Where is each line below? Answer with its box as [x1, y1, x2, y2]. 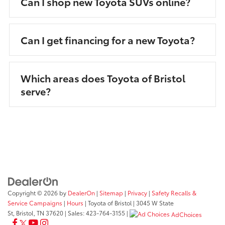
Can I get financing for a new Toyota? [21, 33, 195, 47]
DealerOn [68, 188, 95, 197]
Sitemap [99, 188, 123, 197]
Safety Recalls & [152, 188, 196, 197]
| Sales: [63, 208, 86, 217]
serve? [21, 84, 51, 98]
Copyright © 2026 [8, 188, 59, 197]
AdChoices [171, 209, 202, 218]
